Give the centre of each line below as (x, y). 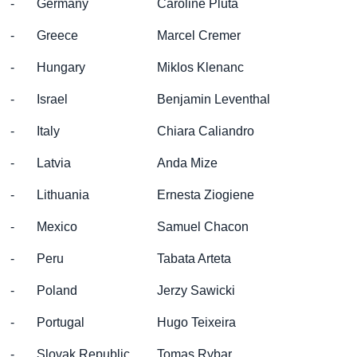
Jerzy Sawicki (196, 290)
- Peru (37, 259)
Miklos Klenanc (200, 67)
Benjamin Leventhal (214, 99)
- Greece (44, 35)
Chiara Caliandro (206, 131)
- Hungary (48, 67)
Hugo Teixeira (196, 322)
